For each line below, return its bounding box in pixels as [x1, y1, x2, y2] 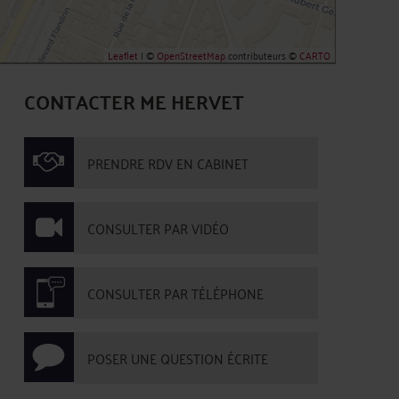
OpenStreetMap [157, 45, 225, 64]
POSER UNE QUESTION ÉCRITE [87, 346, 268, 370]
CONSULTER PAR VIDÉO [87, 216, 229, 240]
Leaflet [108, 45, 138, 64]
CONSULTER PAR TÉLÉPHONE [87, 281, 264, 305]
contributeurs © [225, 45, 299, 64]
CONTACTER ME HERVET [24, 83, 244, 119]
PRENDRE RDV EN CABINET [87, 151, 248, 175]
